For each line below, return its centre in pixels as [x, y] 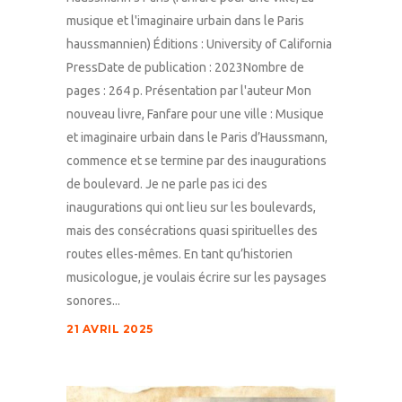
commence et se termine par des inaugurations [197, 160]
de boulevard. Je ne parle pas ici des [167, 184]
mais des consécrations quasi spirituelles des [192, 230]
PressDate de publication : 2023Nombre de [185, 67]
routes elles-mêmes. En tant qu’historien [179, 253]
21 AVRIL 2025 [110, 328]
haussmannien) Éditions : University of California [199, 44]
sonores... [93, 300]
